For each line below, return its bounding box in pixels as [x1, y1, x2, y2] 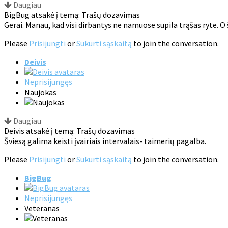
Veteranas [24, 203, 60, 214]
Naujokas [24, 87, 56, 98]
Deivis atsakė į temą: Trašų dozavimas [4, 126, 135, 136]
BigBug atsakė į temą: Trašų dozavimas [4, 10, 140, 20]
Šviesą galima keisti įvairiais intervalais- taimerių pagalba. [4, 136, 206, 147]
